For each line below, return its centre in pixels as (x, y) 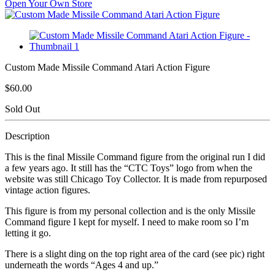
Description (27, 136)
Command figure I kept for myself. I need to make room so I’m (127, 222)
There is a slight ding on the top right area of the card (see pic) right (135, 254)
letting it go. (28, 233)
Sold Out (22, 109)
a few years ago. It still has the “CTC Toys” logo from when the (129, 168)
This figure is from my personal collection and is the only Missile (130, 211)
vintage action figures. (48, 190)
